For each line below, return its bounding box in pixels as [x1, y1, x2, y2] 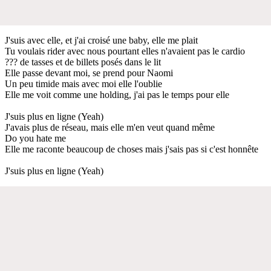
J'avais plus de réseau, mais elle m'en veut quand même [5, 122, 215, 132]
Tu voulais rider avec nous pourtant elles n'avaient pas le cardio [5, 45, 245, 56]
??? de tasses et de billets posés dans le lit [5, 56, 161, 67]
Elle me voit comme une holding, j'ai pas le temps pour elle [5, 89, 229, 100]
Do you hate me [5, 132, 66, 143]
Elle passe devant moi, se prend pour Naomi [5, 67, 173, 78]
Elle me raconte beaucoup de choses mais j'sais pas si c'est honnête [5, 143, 258, 154]
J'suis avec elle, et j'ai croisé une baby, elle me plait [5, 34, 198, 45]
